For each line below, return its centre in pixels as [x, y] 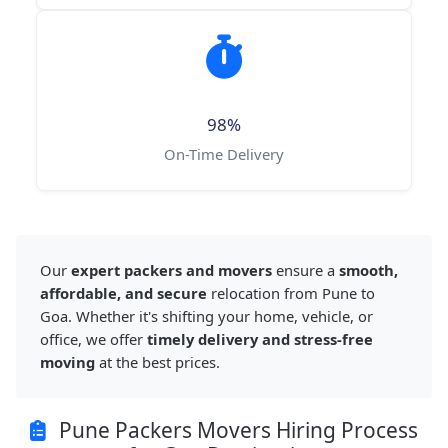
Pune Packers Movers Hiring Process [236, 430]
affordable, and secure [123, 293]
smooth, [368, 270]
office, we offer [93, 339]
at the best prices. [157, 362]
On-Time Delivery [224, 154]
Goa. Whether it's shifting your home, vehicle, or [206, 316]
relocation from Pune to [291, 293]
